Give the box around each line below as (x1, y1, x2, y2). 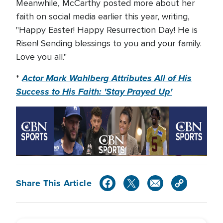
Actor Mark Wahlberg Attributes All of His (22, 72, 192, 85)
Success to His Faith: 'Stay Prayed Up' (16, 85, 172, 98)
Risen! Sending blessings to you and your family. (16, 38, 202, 49)
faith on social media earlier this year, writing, (16, 11, 190, 22)
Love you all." (16, 51, 67, 62)
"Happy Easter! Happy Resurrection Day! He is (16, 24, 198, 35)
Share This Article (16, 176, 92, 190)
